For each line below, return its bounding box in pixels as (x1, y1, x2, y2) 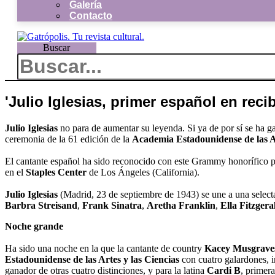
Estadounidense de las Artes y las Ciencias (5, 254, 179, 265)
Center (58, 166, 87, 177)
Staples (26, 166, 55, 177)
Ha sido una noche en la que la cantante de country (5, 242, 204, 254)
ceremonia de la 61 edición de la (5, 133, 132, 144)
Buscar (43, 42, 71, 53)
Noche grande (5, 220, 63, 231)
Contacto (69, 10, 112, 21)
